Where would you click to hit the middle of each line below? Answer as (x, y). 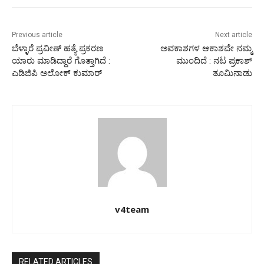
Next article (233, 35)
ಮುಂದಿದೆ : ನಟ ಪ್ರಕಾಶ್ (214, 61)
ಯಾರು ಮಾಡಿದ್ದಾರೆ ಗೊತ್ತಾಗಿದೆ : (61, 61)
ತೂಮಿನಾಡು (232, 73)
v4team (132, 209)
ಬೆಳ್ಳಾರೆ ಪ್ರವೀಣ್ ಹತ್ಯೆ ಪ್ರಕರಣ (58, 49)
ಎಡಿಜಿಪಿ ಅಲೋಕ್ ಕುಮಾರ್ (57, 73)
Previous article (37, 35)
